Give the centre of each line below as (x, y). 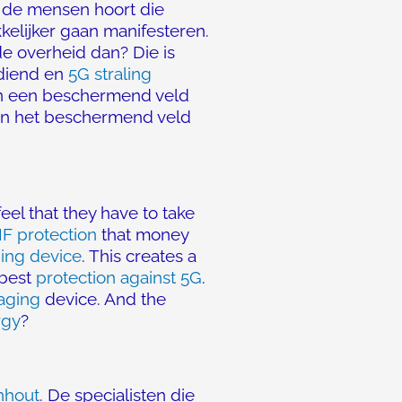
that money (143, 234)
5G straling (110, 74)
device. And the (103, 299)
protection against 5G (119, 277)
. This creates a (139, 256)
